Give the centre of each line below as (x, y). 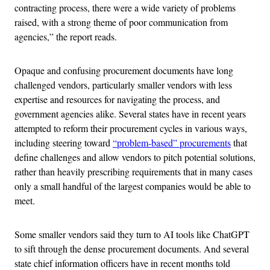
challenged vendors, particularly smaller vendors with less (123, 85)
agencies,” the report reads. (66, 37)
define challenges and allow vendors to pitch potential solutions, (135, 157)
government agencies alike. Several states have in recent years (130, 114)
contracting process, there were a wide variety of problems (125, 8)
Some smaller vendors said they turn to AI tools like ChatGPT (132, 234)
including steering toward (64, 143)
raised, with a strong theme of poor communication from (121, 22)
